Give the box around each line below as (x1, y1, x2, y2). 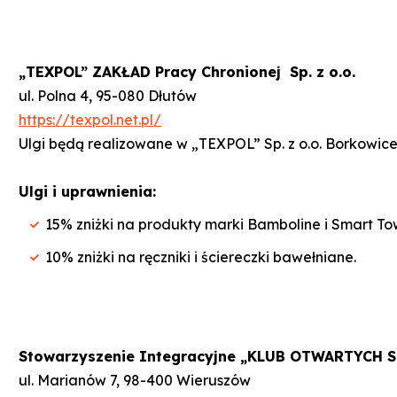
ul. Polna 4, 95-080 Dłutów (19, 86, 197, 105)
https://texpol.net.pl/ (19, 110, 161, 128)
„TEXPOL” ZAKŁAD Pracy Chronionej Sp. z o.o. (19, 62, 355, 81)
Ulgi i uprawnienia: (19, 182, 156, 200)
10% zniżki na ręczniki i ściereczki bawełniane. (45, 247, 356, 266)
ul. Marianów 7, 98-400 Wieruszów (19, 370, 251, 389)
